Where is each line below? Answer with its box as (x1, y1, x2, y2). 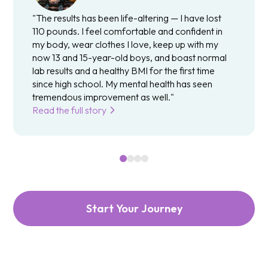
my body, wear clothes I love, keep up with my (32, 38, 219, 50)
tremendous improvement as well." (32, 90, 175, 103)
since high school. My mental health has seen (32, 77, 213, 90)
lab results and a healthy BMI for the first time (32, 64, 215, 77)
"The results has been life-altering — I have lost (32, 11, 222, 24)
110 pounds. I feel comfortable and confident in (32, 25, 223, 37)
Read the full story (32, 103, 107, 116)
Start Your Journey (86, 201, 182, 215)
